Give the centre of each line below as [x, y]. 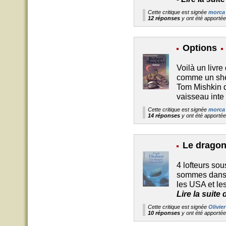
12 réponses [164, 18]
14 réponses [164, 116]
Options [200, 48]
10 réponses [164, 213]
